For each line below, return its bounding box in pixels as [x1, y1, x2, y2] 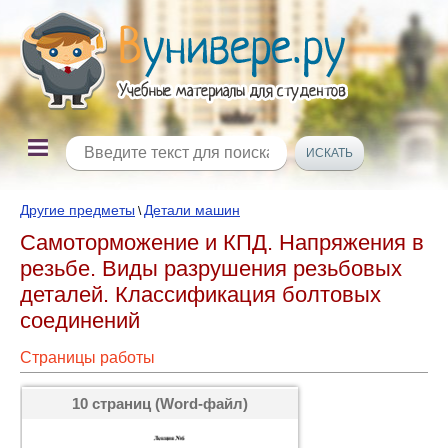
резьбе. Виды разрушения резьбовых [20, 256, 402, 281]
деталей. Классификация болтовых [20, 282, 381, 307]
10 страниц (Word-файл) [72, 395, 248, 412]
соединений [20, 308, 140, 333]
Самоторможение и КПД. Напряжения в [20, 230, 424, 255]
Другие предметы [20, 202, 135, 218]
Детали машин [144, 202, 240, 218]
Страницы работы [20, 349, 155, 366]
